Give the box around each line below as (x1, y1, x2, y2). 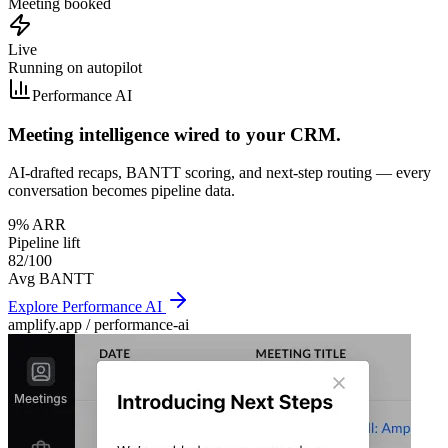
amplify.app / (8, 316, 94, 334)
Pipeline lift (8, 234, 80, 252)
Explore (8, 298, 62, 316)
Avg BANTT (8, 270, 94, 288)
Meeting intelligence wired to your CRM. (8, 123, 341, 145)
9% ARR (8, 216, 66, 234)
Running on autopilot (8, 58, 142, 76)
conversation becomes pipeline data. (8, 182, 235, 200)
